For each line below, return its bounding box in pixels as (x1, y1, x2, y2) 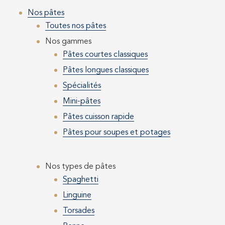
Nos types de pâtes (45, 163, 116, 171)
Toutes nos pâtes (45, 22, 106, 31)
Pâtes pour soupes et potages (63, 129, 170, 137)
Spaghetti (63, 176, 98, 184)
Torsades (63, 207, 94, 215)
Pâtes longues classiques (63, 66, 149, 75)
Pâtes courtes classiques (63, 51, 148, 59)
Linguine (63, 191, 91, 200)
